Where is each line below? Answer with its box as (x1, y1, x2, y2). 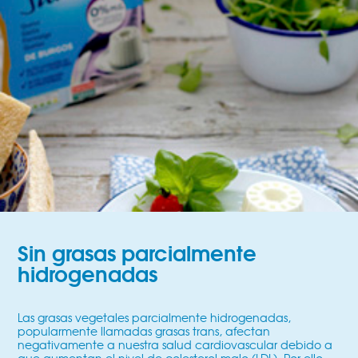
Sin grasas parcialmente (18, 235, 257, 268)
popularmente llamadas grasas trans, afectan (18, 323, 271, 340)
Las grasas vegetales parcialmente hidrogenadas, (18, 309, 292, 326)
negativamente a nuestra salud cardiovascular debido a (18, 336, 333, 353)
